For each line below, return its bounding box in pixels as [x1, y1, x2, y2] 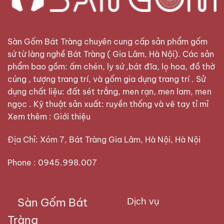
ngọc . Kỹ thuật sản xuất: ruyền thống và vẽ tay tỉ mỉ [7, 98, 208, 109]
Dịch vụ [116, 196, 159, 207]
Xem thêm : [7, 111, 53, 121]
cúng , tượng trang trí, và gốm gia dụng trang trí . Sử [7, 73, 205, 84]
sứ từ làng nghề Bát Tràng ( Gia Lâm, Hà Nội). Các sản [7, 48, 214, 59]
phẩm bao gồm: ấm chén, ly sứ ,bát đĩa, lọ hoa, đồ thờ [7, 61, 215, 71]
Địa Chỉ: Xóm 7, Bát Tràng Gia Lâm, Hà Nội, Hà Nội [7, 134, 200, 144]
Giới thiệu [53, 111, 92, 121]
